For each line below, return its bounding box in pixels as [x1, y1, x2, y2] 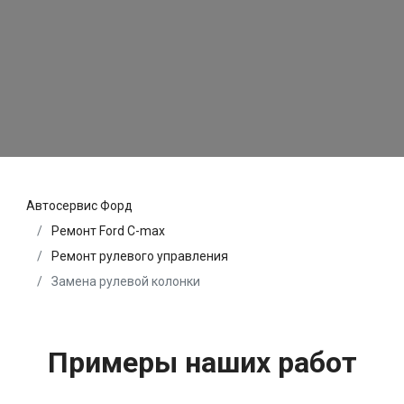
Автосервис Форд [26, 198, 133, 214]
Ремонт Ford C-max [51, 224, 165, 239]
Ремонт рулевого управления [51, 249, 228, 264]
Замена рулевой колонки [49, 274, 200, 289]
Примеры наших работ [47, 345, 357, 381]
